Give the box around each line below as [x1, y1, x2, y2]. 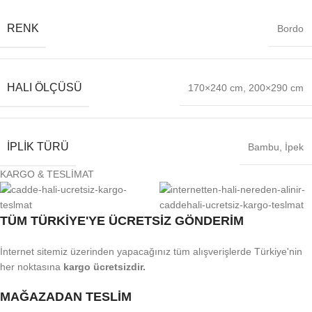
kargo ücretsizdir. [63, 260, 146, 272]
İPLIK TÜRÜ [7, 140, 69, 153]
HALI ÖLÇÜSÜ [7, 81, 82, 93]
